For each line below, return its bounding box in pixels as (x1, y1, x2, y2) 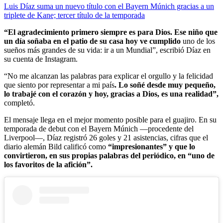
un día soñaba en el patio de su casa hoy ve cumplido (4, 37, 181, 46)
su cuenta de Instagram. (4, 55, 78, 64)
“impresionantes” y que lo (108, 142, 195, 151)
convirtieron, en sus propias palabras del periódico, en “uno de (4, 151, 215, 160)
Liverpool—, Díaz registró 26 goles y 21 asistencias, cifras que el (4, 133, 208, 142)
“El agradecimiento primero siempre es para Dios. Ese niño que (4, 28, 218, 37)
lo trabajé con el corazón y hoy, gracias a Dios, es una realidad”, (4, 90, 219, 99)
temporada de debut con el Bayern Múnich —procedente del (4, 124, 194, 133)
